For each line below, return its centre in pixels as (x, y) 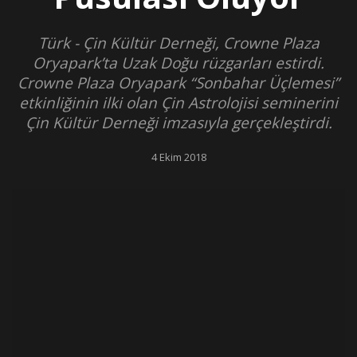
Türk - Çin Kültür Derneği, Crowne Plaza (178, 43)
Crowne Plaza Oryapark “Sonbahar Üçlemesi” (178, 82)
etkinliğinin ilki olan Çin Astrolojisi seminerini (178, 102)
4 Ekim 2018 (178, 157)
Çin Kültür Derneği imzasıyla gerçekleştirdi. (178, 122)
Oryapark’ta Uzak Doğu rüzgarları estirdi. (178, 63)
